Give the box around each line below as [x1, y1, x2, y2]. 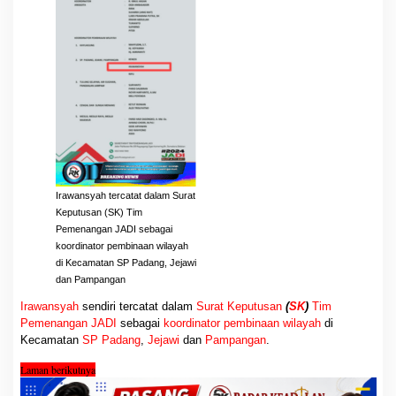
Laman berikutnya [19, 362, 95, 377]
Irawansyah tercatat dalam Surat [55, 190, 195, 202]
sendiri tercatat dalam [78, 300, 196, 314]
